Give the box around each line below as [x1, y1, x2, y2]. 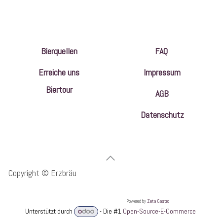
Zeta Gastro [147, 198, 170, 205]
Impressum [144, 67, 181, 78]
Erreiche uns [38, 67, 79, 78]
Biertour [45, 84, 73, 96]
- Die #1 [98, 207, 123, 216]
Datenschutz [140, 109, 184, 121]
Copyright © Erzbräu [8, 167, 77, 179]
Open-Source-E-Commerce [122, 207, 196, 216]
